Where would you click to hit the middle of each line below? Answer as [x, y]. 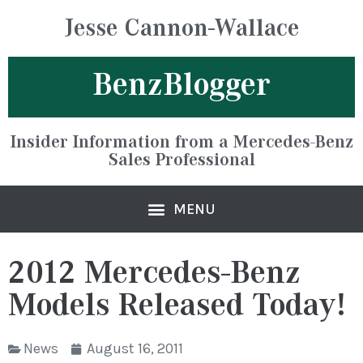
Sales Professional [181, 160]
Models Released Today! [177, 305]
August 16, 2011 [135, 348]
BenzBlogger [181, 85]
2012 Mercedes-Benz [154, 273]
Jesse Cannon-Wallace [181, 28]
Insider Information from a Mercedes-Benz [181, 142]
